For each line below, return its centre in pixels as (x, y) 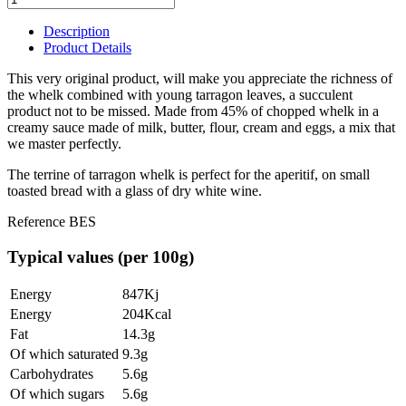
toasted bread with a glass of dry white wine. (135, 191)
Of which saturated (64, 354)
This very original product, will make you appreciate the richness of (200, 78)
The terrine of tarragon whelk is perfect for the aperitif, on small (188, 174)
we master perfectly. (64, 144)
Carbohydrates (52, 374)
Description (77, 31)
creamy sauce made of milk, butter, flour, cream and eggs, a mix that (201, 127)
